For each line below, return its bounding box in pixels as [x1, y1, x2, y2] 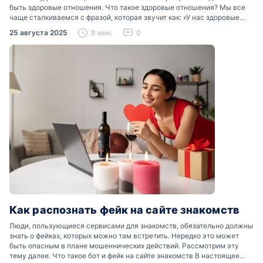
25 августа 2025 [9, 28, 68, 37]
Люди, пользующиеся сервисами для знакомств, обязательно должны [9, 221, 253, 230]
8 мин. [91, 28, 113, 37]
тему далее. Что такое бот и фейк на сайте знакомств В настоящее [9, 251, 240, 260]
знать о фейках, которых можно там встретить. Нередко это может [9, 231, 239, 240]
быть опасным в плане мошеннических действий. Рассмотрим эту [9, 241, 239, 250]
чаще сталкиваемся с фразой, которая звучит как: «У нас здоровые [9, 12, 240, 22]
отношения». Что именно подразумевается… [9, 22, 164, 32]
